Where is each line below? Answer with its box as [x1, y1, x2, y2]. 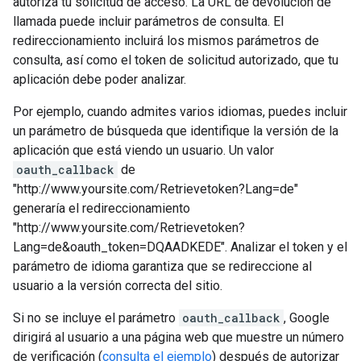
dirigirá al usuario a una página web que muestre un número [13, 330, 344, 345]
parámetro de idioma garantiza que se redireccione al [13, 259, 312, 274]
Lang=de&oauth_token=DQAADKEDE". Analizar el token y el [13, 239, 347, 255]
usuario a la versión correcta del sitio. [13, 278, 222, 293]
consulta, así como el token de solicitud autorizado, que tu [13, 52, 338, 68]
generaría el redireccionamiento [13, 201, 190, 216]
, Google [284, 310, 330, 326]
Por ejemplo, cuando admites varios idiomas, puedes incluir [13, 104, 347, 119]
